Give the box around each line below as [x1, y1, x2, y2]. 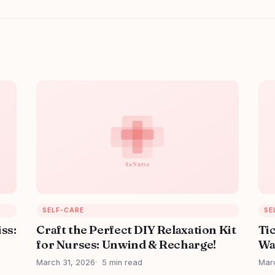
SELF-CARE [42, 206, 85, 215]
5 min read [102, 258, 143, 268]
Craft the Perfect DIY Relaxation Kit [36, 222, 236, 238]
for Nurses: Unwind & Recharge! [36, 237, 216, 252]
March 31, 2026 [36, 258, 96, 268]
